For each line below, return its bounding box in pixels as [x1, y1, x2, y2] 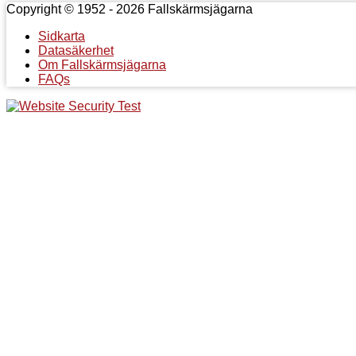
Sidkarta [38, 29, 85, 43]
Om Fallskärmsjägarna [38, 57, 166, 72]
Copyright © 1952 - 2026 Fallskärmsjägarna [6, 2, 253, 16]
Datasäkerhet [38, 43, 114, 57]
